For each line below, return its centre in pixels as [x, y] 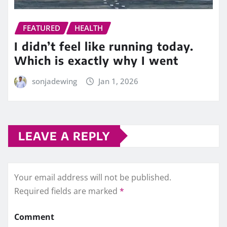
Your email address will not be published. [93, 177]
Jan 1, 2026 [119, 81]
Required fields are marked [67, 191]
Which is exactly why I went [96, 61]
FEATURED [42, 28]
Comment [34, 217]
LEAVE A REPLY [64, 136]
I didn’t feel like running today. [104, 46]
